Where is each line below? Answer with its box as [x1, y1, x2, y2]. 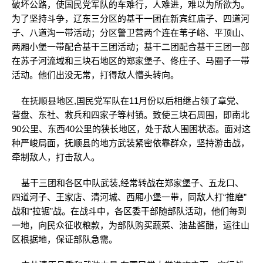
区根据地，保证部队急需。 [12, 234, 117, 244]
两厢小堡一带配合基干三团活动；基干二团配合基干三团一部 [12, 42, 249, 52]
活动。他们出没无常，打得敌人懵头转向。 [12, 70, 179, 80]
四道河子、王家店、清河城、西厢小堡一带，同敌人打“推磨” [12, 192, 247, 202]
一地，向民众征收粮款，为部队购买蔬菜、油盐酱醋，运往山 [12, 220, 249, 230]
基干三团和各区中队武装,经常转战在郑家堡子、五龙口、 [12, 178, 244, 188]
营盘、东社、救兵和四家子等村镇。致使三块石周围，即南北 [12, 110, 249, 120]
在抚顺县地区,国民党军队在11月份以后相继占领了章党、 [12, 96, 244, 106]
